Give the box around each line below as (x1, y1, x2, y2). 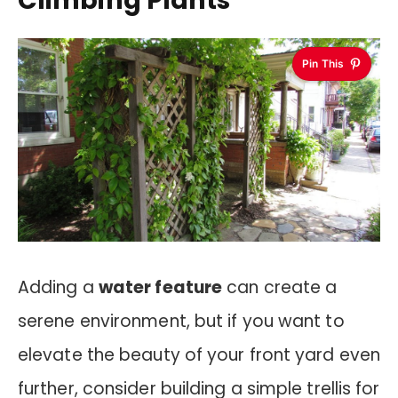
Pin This (302, 56, 344, 70)
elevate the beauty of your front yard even (18, 343, 380, 368)
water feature (98, 275, 223, 300)
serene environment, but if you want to (18, 309, 345, 334)
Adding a (18, 275, 99, 300)
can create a (222, 275, 338, 300)
